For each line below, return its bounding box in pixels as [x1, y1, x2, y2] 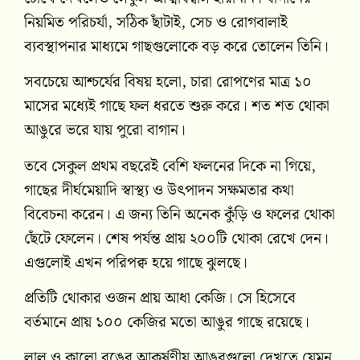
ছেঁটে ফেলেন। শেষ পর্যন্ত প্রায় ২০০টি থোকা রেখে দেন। [24, 226, 329, 252]
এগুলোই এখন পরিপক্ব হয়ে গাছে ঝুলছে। [24, 250, 247, 276]
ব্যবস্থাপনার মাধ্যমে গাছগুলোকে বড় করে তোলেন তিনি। [24, 34, 329, 59]
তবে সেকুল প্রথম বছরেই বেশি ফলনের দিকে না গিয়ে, [24, 153, 316, 179]
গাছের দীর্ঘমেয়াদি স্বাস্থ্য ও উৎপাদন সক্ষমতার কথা [24, 178, 294, 203]
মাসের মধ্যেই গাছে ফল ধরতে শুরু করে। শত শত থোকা [24, 94, 329, 120]
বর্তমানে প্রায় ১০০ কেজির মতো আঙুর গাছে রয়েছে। [24, 310, 309, 336]
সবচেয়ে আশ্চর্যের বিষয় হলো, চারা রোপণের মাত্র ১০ [24, 70, 312, 96]
